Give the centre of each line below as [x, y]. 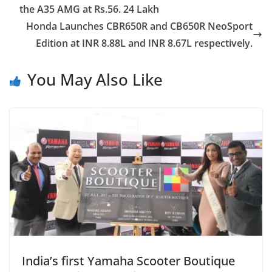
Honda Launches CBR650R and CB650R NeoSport [139, 26]
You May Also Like [95, 80]
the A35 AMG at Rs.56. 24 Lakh [89, 9]
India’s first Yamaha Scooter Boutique [128, 260]
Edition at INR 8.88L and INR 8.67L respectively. [144, 43]
